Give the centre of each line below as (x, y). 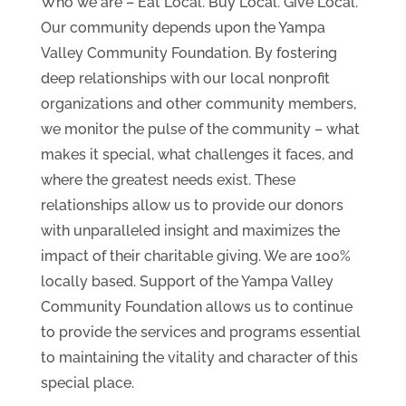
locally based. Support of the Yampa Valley (187, 281)
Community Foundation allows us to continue (196, 307)
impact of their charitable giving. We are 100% (195, 256)
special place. (87, 383)
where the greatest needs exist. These (168, 180)
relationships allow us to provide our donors (192, 205)
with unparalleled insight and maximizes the (190, 231)
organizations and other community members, (198, 104)
